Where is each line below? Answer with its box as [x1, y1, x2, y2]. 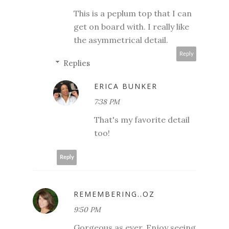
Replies [63, 58, 90, 68]
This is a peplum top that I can [74, 8, 192, 18]
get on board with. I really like [74, 21, 189, 32]
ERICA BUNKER [94, 81, 157, 91]
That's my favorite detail [94, 114, 190, 125]
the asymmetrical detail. [74, 34, 168, 45]
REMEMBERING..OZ [74, 189, 155, 199]
